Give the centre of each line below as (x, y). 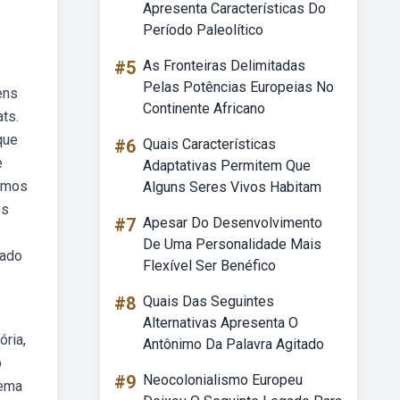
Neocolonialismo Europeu (223, 380)
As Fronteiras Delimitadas (224, 66)
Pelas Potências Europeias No (238, 87)
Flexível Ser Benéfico (209, 266)
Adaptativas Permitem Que (227, 166)
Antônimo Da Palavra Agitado (233, 344)
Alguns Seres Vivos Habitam (232, 187)
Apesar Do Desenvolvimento (233, 223)
